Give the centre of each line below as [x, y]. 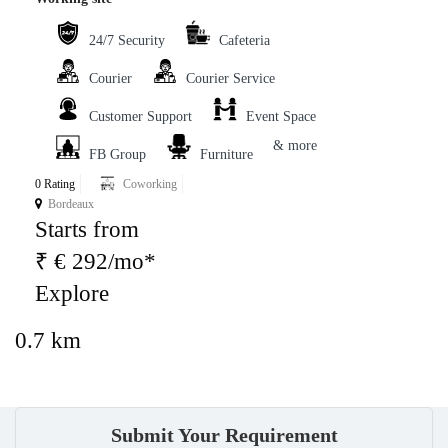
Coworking [150, 184]
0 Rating [55, 184]
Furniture [226, 155]
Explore [72, 294]
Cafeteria [244, 41]
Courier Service [230, 79]
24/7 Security [127, 41]
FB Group [117, 155]
